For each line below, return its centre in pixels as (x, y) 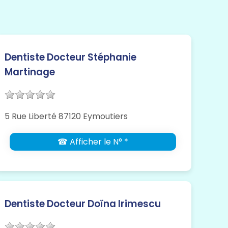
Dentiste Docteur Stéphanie (71, 58)
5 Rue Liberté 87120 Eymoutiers (66, 117)
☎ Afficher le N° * (93, 142)
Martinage (30, 72)
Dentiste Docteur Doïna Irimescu (83, 204)
